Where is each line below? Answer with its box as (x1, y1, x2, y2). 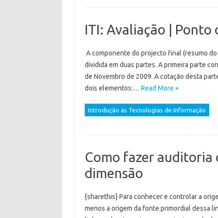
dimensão (84, 165, 143, 181)
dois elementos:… (84, 84, 141, 92)
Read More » (141, 84, 179, 92)
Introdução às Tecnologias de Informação (88, 107, 206, 113)
